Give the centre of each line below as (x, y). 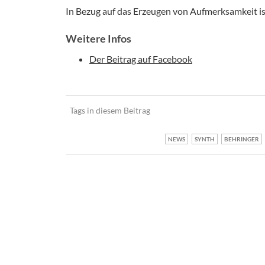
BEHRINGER (242, 139)
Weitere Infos (98, 39)
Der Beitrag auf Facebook (141, 59)
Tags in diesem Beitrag (110, 111)
